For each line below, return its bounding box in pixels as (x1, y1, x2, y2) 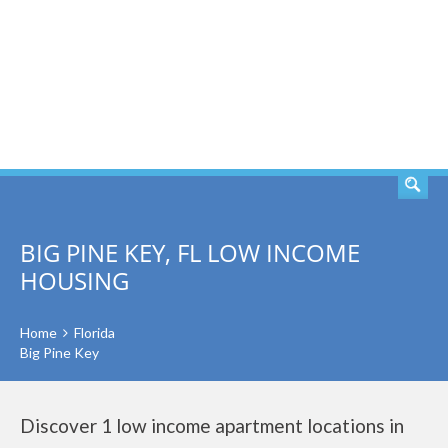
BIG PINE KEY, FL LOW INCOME (20, 236, 360, 269)
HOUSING (20, 264, 129, 297)
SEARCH (331, 73, 405, 97)
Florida (74, 324, 115, 341)
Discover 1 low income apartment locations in (20, 414, 404, 437)
